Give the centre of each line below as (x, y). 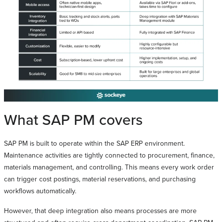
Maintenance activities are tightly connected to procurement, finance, (109, 155)
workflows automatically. (40, 191)
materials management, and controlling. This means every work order (109, 167)
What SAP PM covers (73, 120)
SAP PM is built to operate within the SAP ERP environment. (94, 143)
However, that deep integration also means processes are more (100, 211)
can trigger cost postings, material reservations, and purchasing (100, 179)
